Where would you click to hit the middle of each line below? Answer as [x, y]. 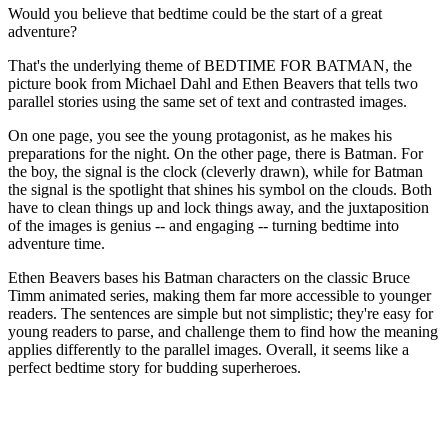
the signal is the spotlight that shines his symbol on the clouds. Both [220, 189]
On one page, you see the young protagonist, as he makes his [200, 135]
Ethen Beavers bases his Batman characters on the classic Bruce [209, 277]
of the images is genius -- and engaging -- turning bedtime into [203, 225]
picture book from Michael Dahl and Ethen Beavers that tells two [213, 83]
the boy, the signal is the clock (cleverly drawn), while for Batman [215, 171]
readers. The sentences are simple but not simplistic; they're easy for [220, 313]
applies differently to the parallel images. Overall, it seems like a [208, 349]
